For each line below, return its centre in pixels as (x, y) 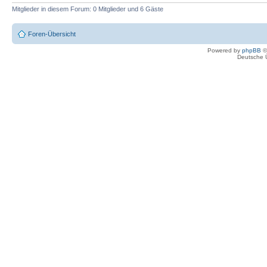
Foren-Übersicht (52, 34)
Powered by (225, 50)
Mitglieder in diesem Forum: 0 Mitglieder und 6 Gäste (88, 9)
